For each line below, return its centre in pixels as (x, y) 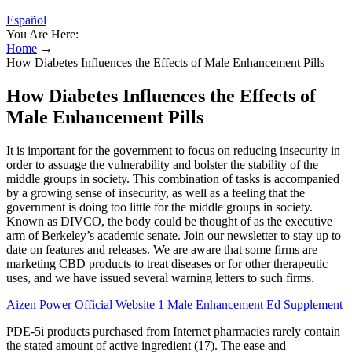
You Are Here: (42, 34)
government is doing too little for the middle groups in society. (159, 207)
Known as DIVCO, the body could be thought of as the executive (169, 221)
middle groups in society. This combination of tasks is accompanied (173, 178)
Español (26, 20)
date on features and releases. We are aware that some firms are (162, 249)
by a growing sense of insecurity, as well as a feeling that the (156, 192)
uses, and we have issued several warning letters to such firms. (160, 277)
